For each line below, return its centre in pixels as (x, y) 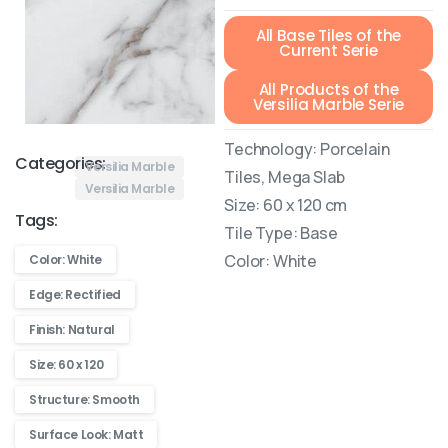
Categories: (60, 163)
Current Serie (328, 50)
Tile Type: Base (281, 232)
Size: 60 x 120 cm (286, 204)
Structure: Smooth (84, 400)
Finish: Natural (72, 330)
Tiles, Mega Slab (284, 176)
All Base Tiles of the (328, 35)
